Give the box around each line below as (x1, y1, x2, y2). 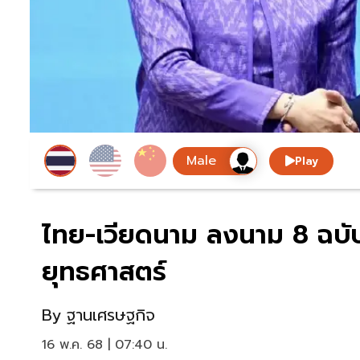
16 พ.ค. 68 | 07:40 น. (42, 335, 167, 355)
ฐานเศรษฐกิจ (67, 303, 155, 328)
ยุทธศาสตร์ (42, 252, 166, 292)
